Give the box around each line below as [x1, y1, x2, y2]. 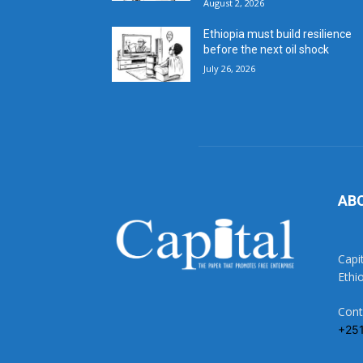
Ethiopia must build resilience [203, 27, 352, 41]
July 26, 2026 [203, 62, 256, 75]
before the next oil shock [203, 42, 330, 56]
